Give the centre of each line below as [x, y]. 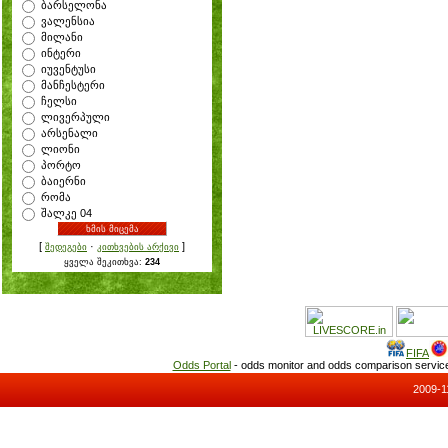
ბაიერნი [63, 180]
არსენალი [69, 132]
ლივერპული [75, 116]
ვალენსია [68, 20]
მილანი [62, 36]
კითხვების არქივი [138, 247]
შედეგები [66, 247]
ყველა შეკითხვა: [104, 262]
